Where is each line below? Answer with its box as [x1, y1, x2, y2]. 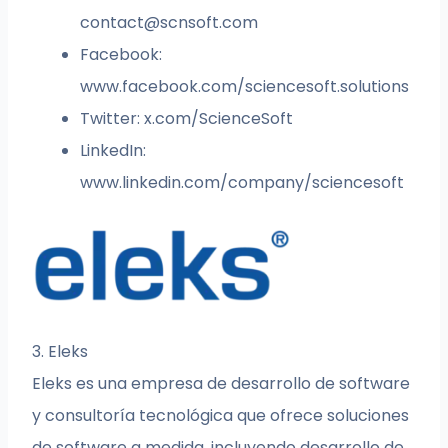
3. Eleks [32, 340, 89, 364]
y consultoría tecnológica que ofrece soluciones [32, 404, 410, 428]
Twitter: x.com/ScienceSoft [80, 107, 294, 131]
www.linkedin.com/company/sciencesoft [80, 171, 405, 195]
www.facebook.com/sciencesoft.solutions [80, 75, 410, 99]
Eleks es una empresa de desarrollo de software [32, 372, 411, 396]
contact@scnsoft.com [80, 11, 259, 35]
